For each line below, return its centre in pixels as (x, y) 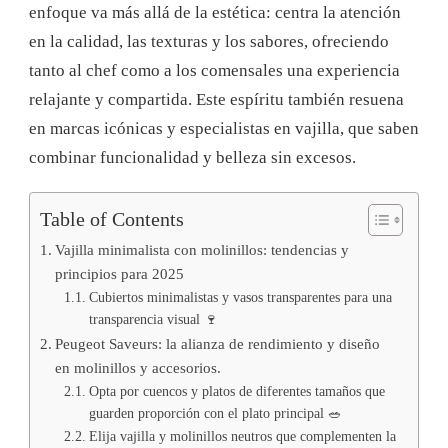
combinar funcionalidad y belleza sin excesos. (192, 157)
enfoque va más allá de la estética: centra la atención (215, 12)
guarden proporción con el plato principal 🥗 (215, 413)
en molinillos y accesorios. (138, 367)
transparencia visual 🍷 (153, 319)
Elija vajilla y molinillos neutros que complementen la (242, 436)
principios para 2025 (120, 273)
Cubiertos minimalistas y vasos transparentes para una (240, 297)
